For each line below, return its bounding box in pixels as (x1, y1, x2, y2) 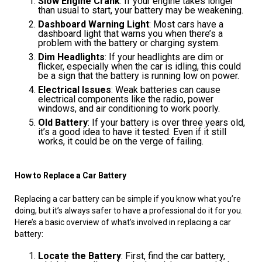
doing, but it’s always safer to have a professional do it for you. (15, 206, 243, 216)
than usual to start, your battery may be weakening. (38, 5, 243, 16)
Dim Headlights (38, 51, 105, 63)
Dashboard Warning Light (38, 19, 149, 30)
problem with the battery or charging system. (38, 37, 220, 49)
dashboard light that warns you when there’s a (38, 28, 223, 40)
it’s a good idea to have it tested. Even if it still (38, 126, 226, 138)
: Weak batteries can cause (111, 84, 220, 96)
